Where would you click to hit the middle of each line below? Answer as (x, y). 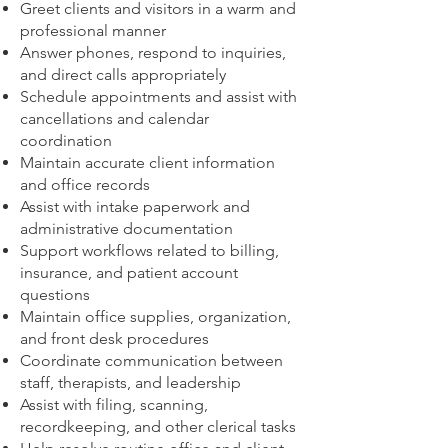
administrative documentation (126, 228)
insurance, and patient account (129, 272)
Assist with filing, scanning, (114, 404)
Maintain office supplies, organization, (155, 316)
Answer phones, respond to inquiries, (153, 52)
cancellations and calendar (114, 118)
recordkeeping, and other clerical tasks (158, 426)
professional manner (93, 30)
